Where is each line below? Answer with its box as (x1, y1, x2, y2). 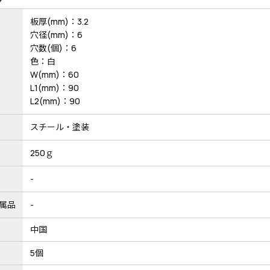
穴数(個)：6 (30, 42, 77, 54)
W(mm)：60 (30, 68, 79, 80)
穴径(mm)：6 (30, 28, 83, 40)
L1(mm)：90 (30, 81, 79, 93)
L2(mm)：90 (30, 95, 80, 107)
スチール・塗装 (30, 121, 89, 133)
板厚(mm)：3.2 (30, 15, 89, 27)
